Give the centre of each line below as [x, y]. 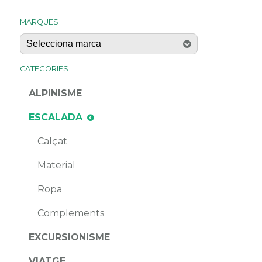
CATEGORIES [44, 69]
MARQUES [39, 22]
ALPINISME [55, 93]
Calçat [52, 141]
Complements [70, 213]
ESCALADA [55, 117]
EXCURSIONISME [69, 237]
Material [56, 165]
